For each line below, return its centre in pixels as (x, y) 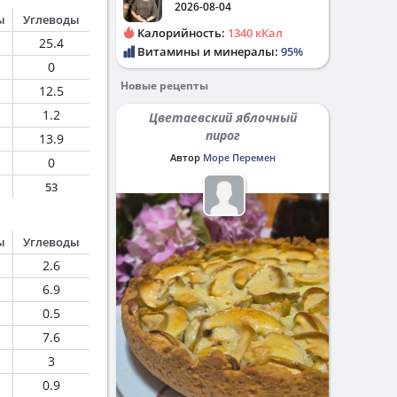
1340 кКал (255, 33)
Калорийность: (181, 33)
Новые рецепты (164, 86)
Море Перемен (239, 157)
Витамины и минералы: (208, 51)
